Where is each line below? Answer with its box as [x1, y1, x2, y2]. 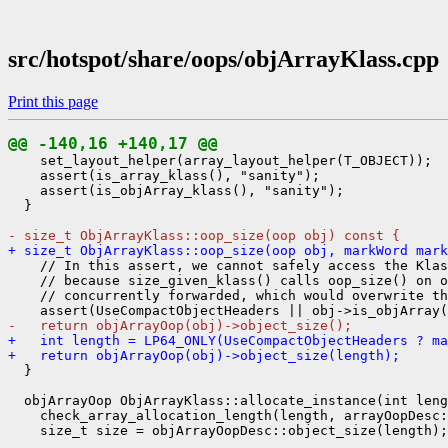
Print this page [8, 92, 98, 110]
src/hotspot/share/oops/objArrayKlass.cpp [8, 45, 439, 72]
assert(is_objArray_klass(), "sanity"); [8, 182, 344, 198]
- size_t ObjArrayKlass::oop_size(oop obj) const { [8, 227, 400, 243]
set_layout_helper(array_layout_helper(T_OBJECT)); [8, 152, 432, 168]
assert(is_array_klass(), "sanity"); [8, 167, 320, 183]
